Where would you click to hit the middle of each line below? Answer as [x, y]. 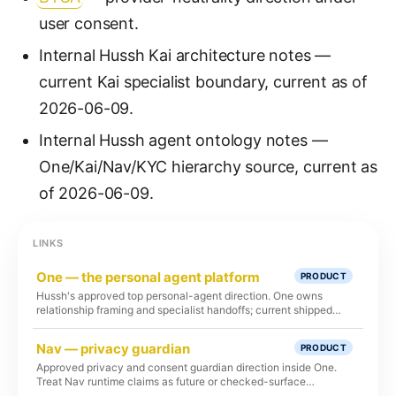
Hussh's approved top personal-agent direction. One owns [179, 296]
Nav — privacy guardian [113, 349]
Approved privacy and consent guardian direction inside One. [187, 367]
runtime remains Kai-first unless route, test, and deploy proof [184, 324]
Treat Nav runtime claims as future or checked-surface [171, 381]
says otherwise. [75, 338]
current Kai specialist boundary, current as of [203, 82]
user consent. [89, 23]
